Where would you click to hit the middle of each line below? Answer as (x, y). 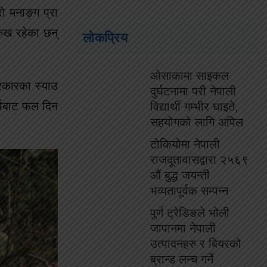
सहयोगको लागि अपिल (197, 122)
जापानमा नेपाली (183, 228)
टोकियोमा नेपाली (185, 144)
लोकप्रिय (105, 38)
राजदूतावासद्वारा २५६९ (199, 160)
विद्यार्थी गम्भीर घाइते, (194, 107)
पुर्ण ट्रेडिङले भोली (190, 213)
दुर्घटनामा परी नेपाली (193, 91)
